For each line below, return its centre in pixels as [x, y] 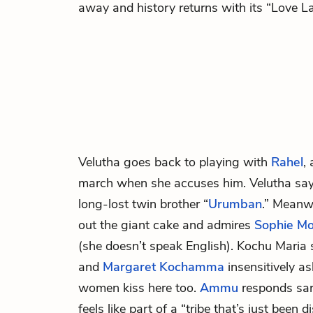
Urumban [235, 204]
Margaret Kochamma [163, 267]
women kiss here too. [139, 288]
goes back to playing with [197, 162]
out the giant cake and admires [166, 225]
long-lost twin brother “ [143, 204]
